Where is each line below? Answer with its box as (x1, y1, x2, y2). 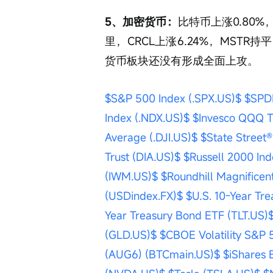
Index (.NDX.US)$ (105, 110, 190, 125)
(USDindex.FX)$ (105, 188, 183, 203)
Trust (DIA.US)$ (105, 149, 180, 164)
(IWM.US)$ (105, 169, 158, 183)
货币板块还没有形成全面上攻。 (105, 53, 258, 68)
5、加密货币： (105, 14, 178, 29)
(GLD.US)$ (105, 227, 157, 242)
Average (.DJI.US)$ (105, 130, 197, 144)
